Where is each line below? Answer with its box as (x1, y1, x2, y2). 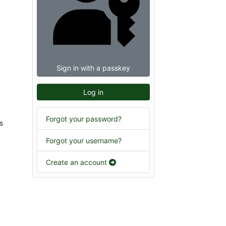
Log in (83, 87, 103, 96)
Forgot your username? (46, 136, 122, 145)
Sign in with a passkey (56, 63, 130, 72)
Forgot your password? (46, 114, 122, 123)
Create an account (46, 157, 109, 166)
